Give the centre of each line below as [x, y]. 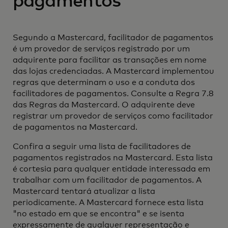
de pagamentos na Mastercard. [75, 127]
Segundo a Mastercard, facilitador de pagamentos [113, 38]
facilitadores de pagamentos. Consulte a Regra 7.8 [113, 94]
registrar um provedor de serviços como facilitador [113, 116]
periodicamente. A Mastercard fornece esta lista [108, 203]
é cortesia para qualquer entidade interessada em [111, 169]
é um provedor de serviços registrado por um [101, 49]
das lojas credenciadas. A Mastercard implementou [113, 71]
